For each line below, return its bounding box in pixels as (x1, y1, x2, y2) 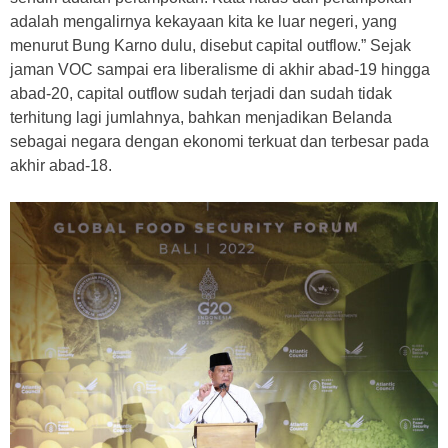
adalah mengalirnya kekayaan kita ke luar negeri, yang (10, 13, 397, 31)
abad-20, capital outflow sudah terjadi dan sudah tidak (10, 85, 392, 103)
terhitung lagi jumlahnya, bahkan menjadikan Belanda (10, 109, 392, 127)
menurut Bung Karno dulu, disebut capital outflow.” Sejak (10, 37, 411, 55)
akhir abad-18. (10, 157, 112, 175)
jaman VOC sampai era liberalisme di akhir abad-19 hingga (10, 61, 430, 79)
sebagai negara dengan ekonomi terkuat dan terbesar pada (10, 133, 429, 151)
